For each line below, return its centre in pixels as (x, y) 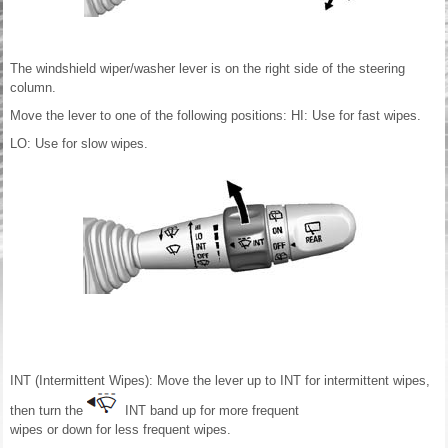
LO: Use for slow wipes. (79, 144)
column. (33, 88)
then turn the (48, 411)
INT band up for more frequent (210, 411)
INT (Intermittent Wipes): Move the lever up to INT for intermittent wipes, (220, 381)
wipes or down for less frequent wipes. (120, 430)
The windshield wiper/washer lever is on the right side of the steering (207, 69)
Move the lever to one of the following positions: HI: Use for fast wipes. (215, 116)
